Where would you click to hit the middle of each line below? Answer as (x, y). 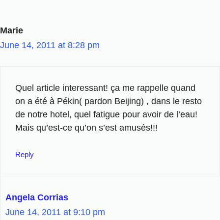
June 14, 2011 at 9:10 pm (55, 212)
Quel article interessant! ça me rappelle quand (105, 88)
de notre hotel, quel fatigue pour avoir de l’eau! (106, 114)
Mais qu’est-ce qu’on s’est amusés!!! (86, 127)
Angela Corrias (37, 197)
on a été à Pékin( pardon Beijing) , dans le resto (109, 101)
